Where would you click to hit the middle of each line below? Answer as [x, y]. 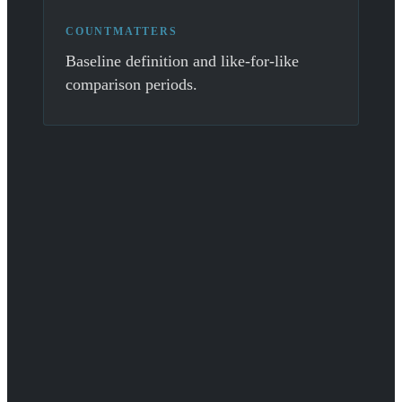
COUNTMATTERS [122, 32]
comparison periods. [131, 85]
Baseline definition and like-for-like [182, 61]
